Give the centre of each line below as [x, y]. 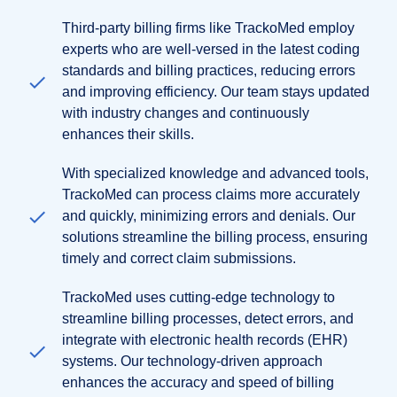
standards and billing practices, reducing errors [209, 70]
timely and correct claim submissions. [179, 258]
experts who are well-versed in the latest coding [211, 49]
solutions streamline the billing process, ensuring [215, 237]
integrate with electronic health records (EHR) [205, 339]
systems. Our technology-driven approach [192, 361]
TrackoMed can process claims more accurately [211, 194]
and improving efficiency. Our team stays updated [216, 91]
